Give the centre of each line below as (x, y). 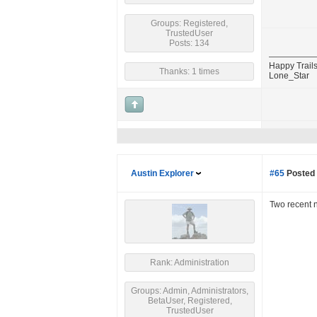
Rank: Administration (190, 263)
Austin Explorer (162, 173)
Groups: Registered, (189, 23)
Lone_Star (289, 76)
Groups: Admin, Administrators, (190, 291)
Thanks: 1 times (189, 71)
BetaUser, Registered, (190, 301)
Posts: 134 (189, 43)
